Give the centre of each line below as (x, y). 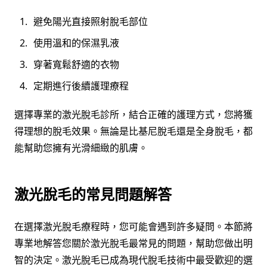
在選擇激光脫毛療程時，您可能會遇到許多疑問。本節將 (133, 227)
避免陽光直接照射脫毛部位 (91, 22)
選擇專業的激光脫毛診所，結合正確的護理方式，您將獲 (133, 115)
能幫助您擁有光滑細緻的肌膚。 (81, 148)
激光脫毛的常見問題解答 (93, 194)
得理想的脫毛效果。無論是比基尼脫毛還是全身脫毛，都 (133, 131)
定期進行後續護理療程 (81, 86)
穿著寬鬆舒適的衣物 (76, 65)
